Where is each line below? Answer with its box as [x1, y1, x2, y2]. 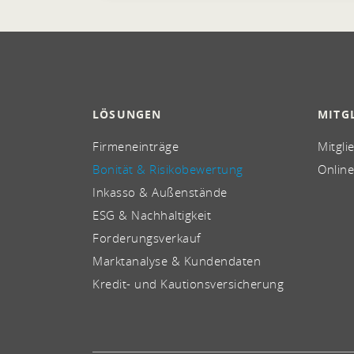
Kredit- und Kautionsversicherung [92, 276, 284, 292]
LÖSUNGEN [92, 107, 162, 122]
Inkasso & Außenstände [92, 184, 228, 200]
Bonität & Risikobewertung [92, 161, 243, 177]
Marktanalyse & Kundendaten [92, 253, 261, 269]
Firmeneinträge [92, 138, 179, 154]
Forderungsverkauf [92, 230, 201, 246]
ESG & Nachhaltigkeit [92, 207, 211, 223]
